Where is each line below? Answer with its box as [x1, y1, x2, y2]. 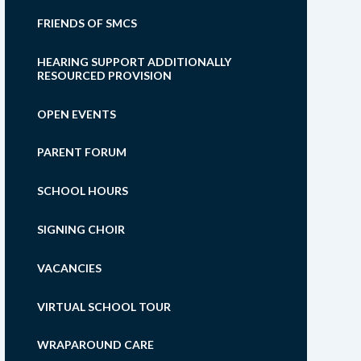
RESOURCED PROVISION [36, 68, 172, 82]
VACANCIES [36, 260, 102, 275]
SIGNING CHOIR [36, 222, 125, 237]
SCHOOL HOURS [36, 184, 128, 198]
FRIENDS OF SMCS [36, 16, 137, 31]
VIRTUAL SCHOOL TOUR [36, 299, 171, 313]
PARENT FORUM [36, 145, 127, 160]
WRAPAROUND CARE [36, 338, 154, 352]
